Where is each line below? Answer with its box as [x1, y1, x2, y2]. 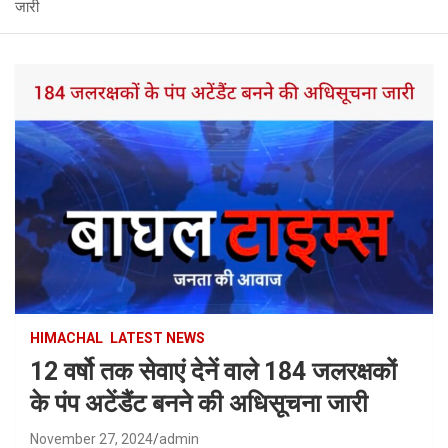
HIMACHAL [30, 330, 103, 347]
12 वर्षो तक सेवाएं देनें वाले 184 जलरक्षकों [30, 357, 397, 387]
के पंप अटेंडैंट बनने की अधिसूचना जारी [30, 389, 368, 419]
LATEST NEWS [110, 330, 205, 347]
